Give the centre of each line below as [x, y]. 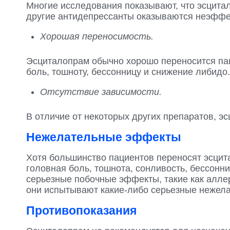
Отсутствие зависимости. [101, 92]
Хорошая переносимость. [97, 36]
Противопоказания [81, 210]
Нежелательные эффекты [104, 137]
